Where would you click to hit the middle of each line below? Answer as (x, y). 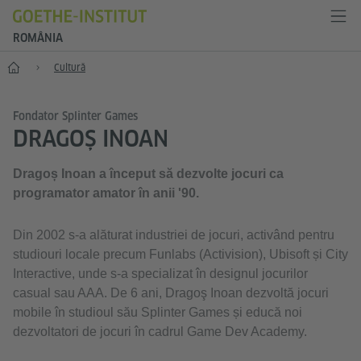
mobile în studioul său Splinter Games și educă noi (158, 312)
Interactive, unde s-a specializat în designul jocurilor (160, 274)
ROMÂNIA (38, 38)
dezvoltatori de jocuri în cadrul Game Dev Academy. (160, 332)
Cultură (70, 67)
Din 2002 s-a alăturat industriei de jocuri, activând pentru (174, 235)
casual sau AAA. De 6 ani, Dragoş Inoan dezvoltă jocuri (171, 293)
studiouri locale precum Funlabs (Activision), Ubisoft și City (180, 254)
